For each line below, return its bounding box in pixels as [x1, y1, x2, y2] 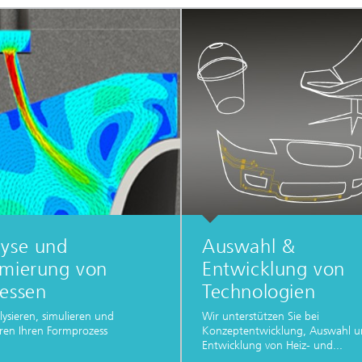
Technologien [201, 280, 316, 303]
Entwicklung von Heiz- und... [201, 339, 343, 353]
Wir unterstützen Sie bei [201, 309, 319, 324]
